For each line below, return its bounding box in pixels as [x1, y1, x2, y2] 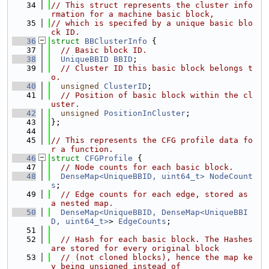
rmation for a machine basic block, [51, 10, 214, 19]
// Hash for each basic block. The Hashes [61, 235, 253, 244]
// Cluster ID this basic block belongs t [61, 64, 253, 73]
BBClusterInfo [85, 37, 147, 46]
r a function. [51, 145, 113, 154]
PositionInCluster [104, 109, 186, 118]
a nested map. [51, 199, 113, 208]
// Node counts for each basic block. [61, 163, 234, 172]
